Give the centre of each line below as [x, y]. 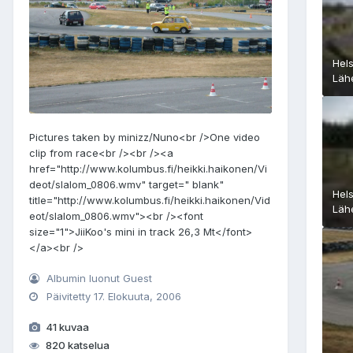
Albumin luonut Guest [98, 278]
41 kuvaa [67, 327]
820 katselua [77, 345]
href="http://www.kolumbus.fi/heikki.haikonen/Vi [148, 168]
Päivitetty [69, 296]
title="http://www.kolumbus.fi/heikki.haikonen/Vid [150, 200]
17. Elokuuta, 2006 [138, 296]
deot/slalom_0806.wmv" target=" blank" [126, 184]
